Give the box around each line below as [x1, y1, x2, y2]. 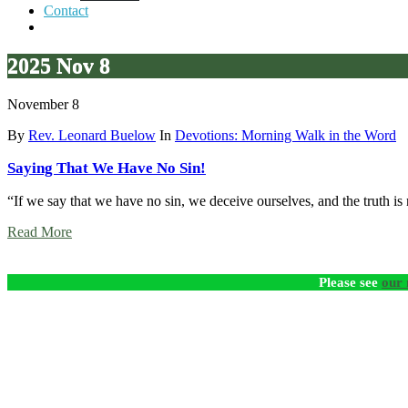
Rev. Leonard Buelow [28, 127, 156, 143]
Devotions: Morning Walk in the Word [175, 127, 396, 143]
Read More [7, 223, 72, 240]
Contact [44, 2, 88, 18]
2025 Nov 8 [7, 53, 110, 77]
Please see [319, 273, 382, 290]
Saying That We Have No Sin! [7, 158, 206, 177]
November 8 [7, 96, 79, 112]
